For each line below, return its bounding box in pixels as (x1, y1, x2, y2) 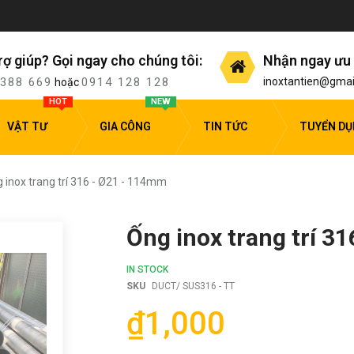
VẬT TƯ (7, 120, 47, 134)
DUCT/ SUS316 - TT (152, 280, 235, 292)
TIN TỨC (203, 120, 247, 134)
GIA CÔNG (100, 120, 151, 134)
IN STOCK (126, 263, 168, 275)
